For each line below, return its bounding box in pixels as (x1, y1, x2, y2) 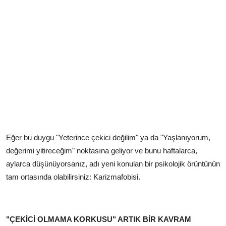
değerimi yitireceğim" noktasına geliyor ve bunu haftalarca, (6, 146, 197, 155)
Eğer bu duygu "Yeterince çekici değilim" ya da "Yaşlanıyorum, (6, 133, 210, 142)
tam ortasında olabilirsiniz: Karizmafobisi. (6, 172, 140, 181)
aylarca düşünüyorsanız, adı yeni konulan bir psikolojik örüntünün (6, 159, 220, 168)
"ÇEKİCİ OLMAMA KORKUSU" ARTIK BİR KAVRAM (6, 214, 191, 223)
